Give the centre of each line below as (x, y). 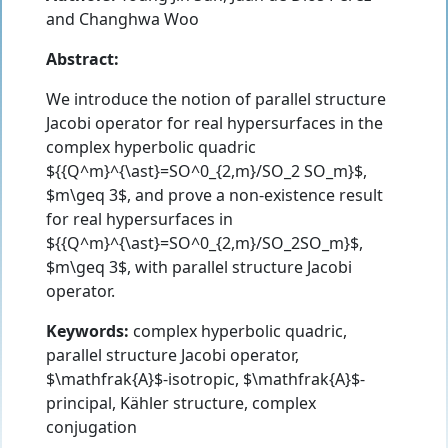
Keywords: (87, 330)
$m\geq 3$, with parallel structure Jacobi (199, 266)
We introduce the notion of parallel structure (216, 98)
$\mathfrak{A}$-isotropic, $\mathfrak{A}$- (205, 378)
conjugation (91, 426)
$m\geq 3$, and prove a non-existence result (214, 194)
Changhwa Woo (139, 18)
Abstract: (82, 58)
